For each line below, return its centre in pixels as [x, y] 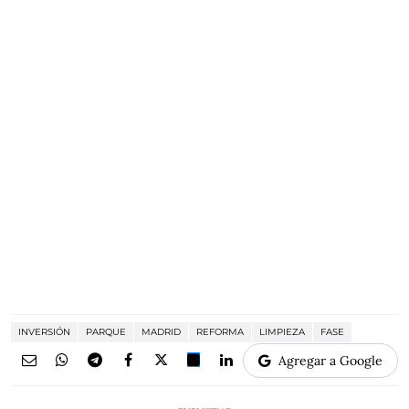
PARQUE [106, 331]
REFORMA [220, 331]
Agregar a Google [330, 360]
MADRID [161, 331]
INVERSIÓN [44, 331]
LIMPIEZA [282, 331]
